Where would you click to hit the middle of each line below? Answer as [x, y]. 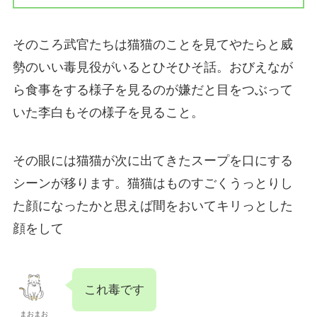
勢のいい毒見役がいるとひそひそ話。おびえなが [152, 68]
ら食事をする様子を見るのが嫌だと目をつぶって [152, 90]
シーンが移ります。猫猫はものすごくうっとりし [152, 184]
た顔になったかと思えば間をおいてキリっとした [152, 206]
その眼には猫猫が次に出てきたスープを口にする [152, 161]
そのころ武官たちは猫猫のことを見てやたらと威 [152, 45]
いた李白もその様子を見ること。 [108, 113]
